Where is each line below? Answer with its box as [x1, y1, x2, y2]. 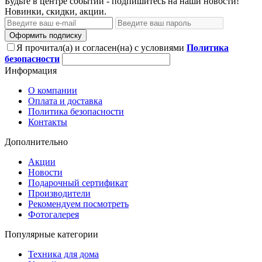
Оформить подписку [9, 30, 82, 40]
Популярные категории [5, 229, 98, 239]
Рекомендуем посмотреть [28, 198, 129, 209]
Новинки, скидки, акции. [5, 6, 106, 16]
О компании [28, 85, 77, 95]
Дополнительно [5, 136, 68, 147]
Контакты [28, 116, 67, 127]
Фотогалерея [28, 209, 79, 219]
